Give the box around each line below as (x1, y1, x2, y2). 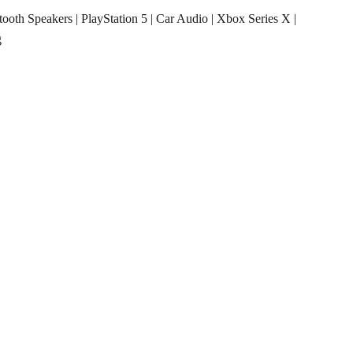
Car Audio (156, 12, 208, 26)
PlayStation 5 (81, 12, 147, 26)
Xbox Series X (217, 12, 291, 26)
